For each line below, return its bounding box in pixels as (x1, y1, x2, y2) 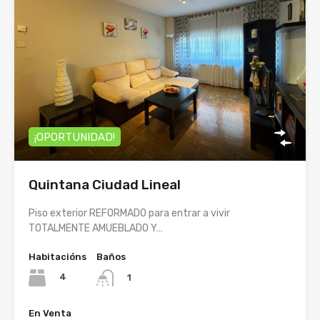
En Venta (29, 307, 71, 319)
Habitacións (29, 251, 86, 262)
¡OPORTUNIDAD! (34, 130, 115, 144)
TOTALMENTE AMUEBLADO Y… (29, 221, 163, 234)
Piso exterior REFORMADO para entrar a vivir (29, 206, 230, 219)
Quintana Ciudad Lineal (29, 176, 181, 193)
